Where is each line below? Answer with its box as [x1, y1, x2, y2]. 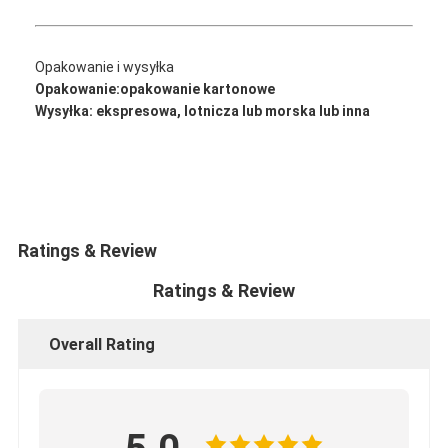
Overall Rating [48, 334, 155, 354]
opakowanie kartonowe [120, 80, 276, 97]
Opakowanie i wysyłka [35, 58, 175, 75]
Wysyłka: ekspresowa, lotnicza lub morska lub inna [35, 102, 371, 119]
